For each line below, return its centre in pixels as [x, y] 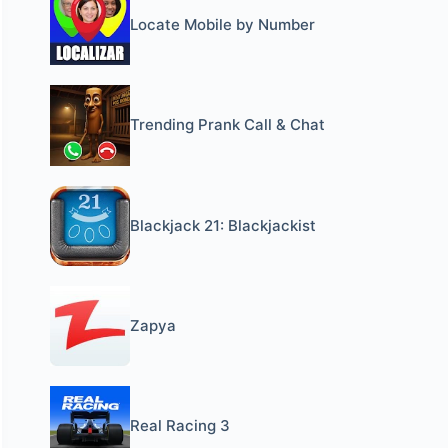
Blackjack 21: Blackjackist [223, 225]
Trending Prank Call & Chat [228, 125]
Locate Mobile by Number [223, 25]
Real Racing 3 [180, 426]
